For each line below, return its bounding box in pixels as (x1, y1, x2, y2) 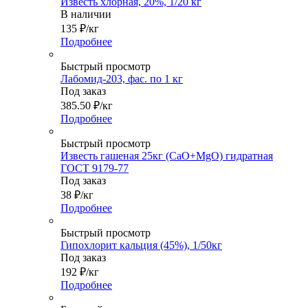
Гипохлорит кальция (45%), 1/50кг (60, 239, 222, 252)
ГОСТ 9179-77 (60, 162, 129, 175)
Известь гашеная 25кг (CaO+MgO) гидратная (60, 150, 273, 162)
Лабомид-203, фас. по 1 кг (60, 73, 183, 85)
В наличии (60, 8, 111, 21)
